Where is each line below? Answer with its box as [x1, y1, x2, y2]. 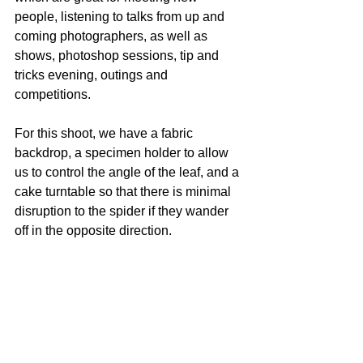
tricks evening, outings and [15, 68, 171, 83]
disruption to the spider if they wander [15, 204, 232, 219]
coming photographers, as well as [15, 29, 211, 44]
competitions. [15, 88, 91, 102]
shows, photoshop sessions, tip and [15, 49, 222, 63]
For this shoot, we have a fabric [15, 126, 196, 141]
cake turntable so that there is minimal [15, 185, 234, 199]
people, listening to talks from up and [15, 10, 228, 24]
